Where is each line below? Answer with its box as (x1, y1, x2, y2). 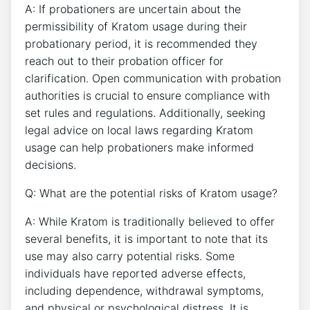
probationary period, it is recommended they (25, 36, 257, 51)
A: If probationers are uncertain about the (25, 1, 241, 16)
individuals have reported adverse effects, (25, 266, 246, 280)
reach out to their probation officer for (25, 53, 224, 68)
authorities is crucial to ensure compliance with (25, 88, 270, 102)
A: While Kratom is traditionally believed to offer (25, 214, 275, 228)
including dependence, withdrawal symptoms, (25, 283, 264, 298)
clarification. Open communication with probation (25, 71, 281, 85)
